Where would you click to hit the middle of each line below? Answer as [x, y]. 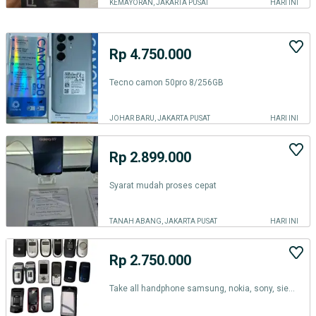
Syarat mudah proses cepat [163, 185]
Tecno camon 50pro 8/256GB [166, 82]
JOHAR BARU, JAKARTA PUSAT [160, 118]
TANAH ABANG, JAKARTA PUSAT [163, 221]
